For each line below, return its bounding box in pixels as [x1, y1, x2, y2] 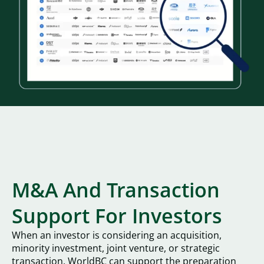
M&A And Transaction [12, 176, 220, 204]
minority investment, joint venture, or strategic [12, 242, 220, 255]
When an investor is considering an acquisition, [12, 229, 222, 242]
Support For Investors [12, 202, 222, 230]
